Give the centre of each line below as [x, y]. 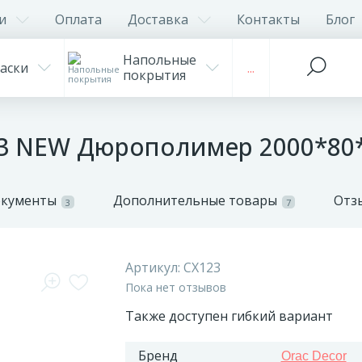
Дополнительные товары [195, 200]
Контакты [268, 19]
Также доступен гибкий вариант [229, 316]
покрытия [154, 75]
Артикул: [154, 267]
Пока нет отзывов [175, 287]
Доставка [158, 19]
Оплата [78, 19]
